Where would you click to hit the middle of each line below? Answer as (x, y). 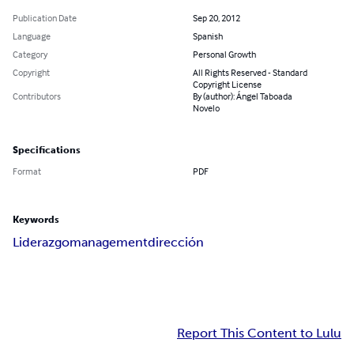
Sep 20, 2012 (217, 18)
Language (32, 36)
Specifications (47, 151)
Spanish (208, 36)
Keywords (36, 220)
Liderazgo (41, 243)
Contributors (37, 96)
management (109, 243)
